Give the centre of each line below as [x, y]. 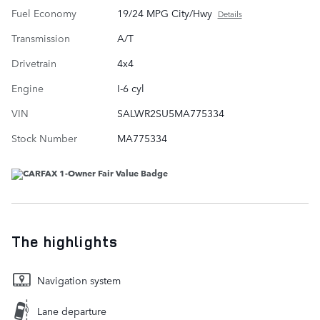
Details [230, 14]
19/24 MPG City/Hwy [164, 12]
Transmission [41, 37]
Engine [27, 87]
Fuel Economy [44, 12]
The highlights [65, 241]
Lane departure [72, 310]
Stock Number [44, 137]
